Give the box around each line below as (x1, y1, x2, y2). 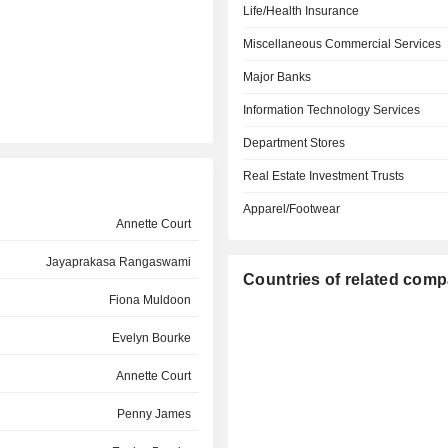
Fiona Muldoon (108, 293, 191, 307)
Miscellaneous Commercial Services (243, 37, 442, 51)
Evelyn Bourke (111, 331, 191, 345)
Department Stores (243, 136, 346, 150)
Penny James (116, 407, 191, 421)
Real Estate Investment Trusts (243, 169, 405, 183)
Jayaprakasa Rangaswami (45, 255, 191, 269)
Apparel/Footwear (243, 202, 341, 216)
